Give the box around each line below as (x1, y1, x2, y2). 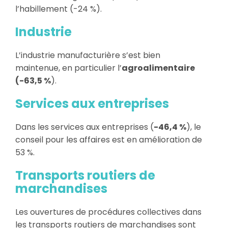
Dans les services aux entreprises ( (15, 121, 154, 133)
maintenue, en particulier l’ (15, 62, 122, 74)
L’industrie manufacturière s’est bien (15, 49, 160, 61)
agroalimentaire (122, 62, 195, 74)
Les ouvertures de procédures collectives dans (15, 206, 202, 218)
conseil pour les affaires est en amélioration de (15, 133, 202, 146)
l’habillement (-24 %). (15, 3, 102, 15)
